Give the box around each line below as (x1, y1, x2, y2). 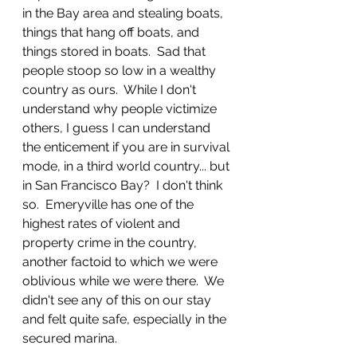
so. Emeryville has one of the (22, 197, 197, 212)
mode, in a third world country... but (22, 159, 233, 174)
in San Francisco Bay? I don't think (22, 178, 226, 193)
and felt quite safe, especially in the (22, 312, 229, 327)
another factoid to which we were (22, 254, 221, 269)
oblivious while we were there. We (22, 273, 227, 288)
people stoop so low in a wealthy (22, 63, 219, 78)
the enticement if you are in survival (22, 139, 233, 155)
